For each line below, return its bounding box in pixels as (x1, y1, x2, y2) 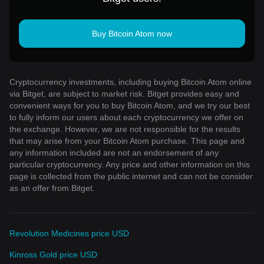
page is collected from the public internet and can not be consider (9, 171, 253, 181)
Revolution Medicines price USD (9, 228, 129, 238)
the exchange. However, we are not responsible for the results (9, 124, 240, 134)
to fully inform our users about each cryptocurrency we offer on (9, 112, 243, 122)
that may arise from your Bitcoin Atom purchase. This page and (9, 136, 245, 146)
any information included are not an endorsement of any (9, 147, 219, 157)
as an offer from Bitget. (9, 183, 95, 193)
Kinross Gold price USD (9, 249, 97, 259)
